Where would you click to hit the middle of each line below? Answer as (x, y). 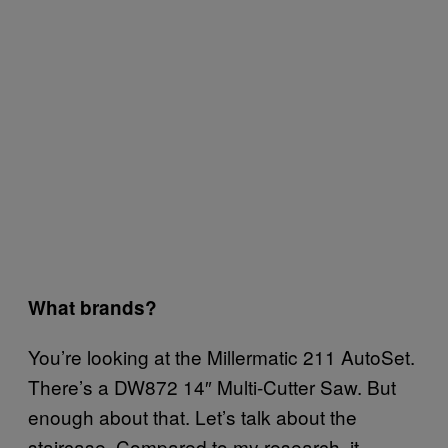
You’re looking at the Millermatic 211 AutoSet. (221, 357)
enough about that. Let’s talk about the (192, 417)
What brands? (92, 308)
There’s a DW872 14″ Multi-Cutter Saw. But (212, 387)
